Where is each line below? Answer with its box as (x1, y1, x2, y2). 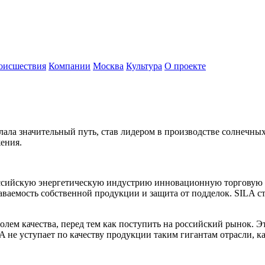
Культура (126, 61, 162, 71)
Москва (93, 61, 124, 71)
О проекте (164, 61, 206, 71)
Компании (49, 61, 91, 71)
